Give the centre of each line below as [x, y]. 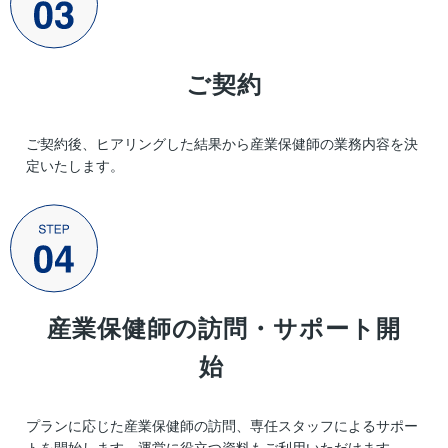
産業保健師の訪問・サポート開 [224, 329]
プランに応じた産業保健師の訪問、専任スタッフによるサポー [222, 426]
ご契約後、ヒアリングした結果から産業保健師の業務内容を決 [222, 143]
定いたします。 [75, 165]
